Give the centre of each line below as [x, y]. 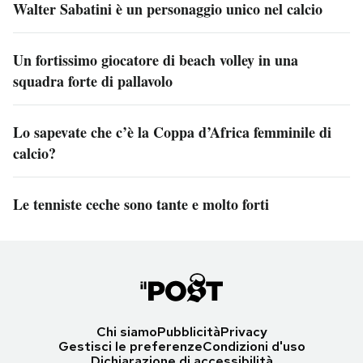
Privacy [243, 331]
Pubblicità [188, 331]
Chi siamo [126, 331]
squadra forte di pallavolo [93, 81]
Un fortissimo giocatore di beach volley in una [156, 60]
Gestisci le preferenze [130, 346]
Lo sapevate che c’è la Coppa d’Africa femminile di [172, 132]
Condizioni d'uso [254, 346]
